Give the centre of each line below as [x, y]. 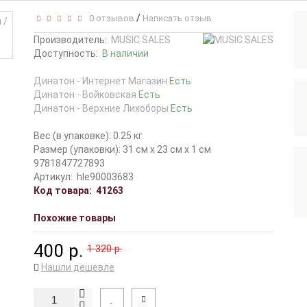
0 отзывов [110, 18]
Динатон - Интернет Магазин [101, 81]
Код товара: [63, 191]
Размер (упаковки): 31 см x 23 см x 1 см [122, 149]
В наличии [125, 53]
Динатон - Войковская [86, 95]
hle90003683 [105, 177]
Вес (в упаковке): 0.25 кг [88, 136]
